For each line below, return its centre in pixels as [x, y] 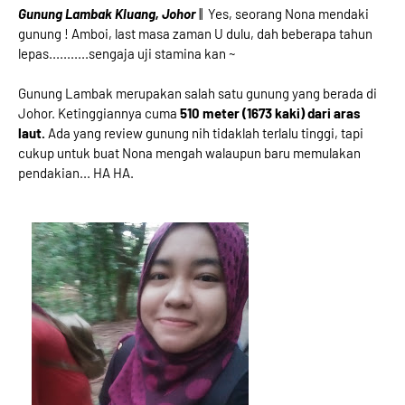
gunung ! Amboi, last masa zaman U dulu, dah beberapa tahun [195, 33]
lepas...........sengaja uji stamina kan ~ [127, 53]
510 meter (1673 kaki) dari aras [270, 113]
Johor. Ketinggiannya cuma [99, 113]
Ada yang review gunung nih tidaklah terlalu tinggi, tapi [204, 133]
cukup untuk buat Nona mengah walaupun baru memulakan [189, 153]
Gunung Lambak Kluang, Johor [108, 14]
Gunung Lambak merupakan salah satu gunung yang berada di [198, 93]
